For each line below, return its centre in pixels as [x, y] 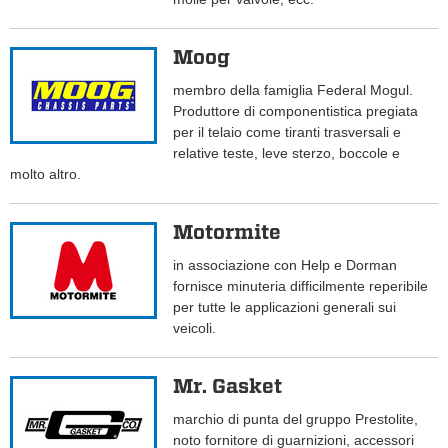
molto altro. [45, 174]
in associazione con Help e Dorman [285, 265]
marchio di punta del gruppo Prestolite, [296, 419]
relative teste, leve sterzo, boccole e [287, 153]
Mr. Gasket [228, 386]
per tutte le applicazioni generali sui [285, 307]
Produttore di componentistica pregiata [296, 111]
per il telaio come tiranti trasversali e [287, 132]
